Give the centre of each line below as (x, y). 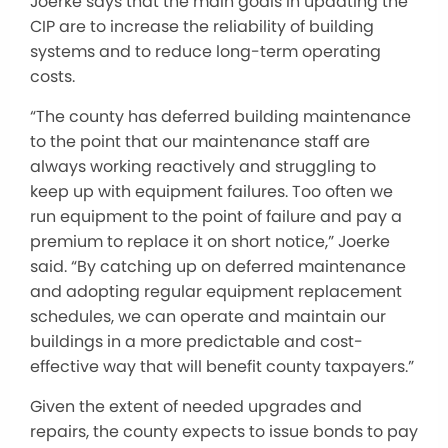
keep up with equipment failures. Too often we (211, 191)
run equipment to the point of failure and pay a (216, 216)
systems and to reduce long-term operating (205, 51)
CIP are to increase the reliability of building (202, 26)
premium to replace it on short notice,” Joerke (210, 241)
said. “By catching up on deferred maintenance (218, 266)
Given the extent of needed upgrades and (196, 406)
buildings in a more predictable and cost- (196, 341)
